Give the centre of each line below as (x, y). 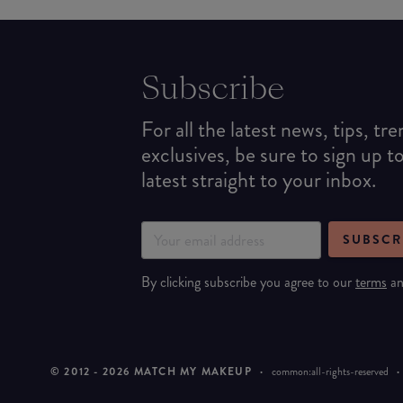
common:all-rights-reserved (331, 371)
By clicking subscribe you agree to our (248, 282)
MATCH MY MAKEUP (191, 371)
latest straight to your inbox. (259, 180)
